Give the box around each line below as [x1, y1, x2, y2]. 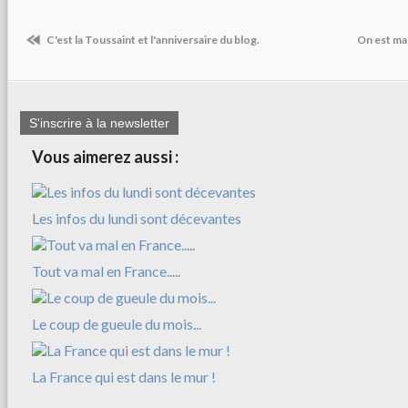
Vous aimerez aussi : [32, 146, 178, 167]
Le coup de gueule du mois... [32, 314, 201, 332]
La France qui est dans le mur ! [32, 367, 216, 385]
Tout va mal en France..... [32, 261, 180, 280]
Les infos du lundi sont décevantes [32, 209, 241, 227]
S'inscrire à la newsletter [29, 115, 169, 130]
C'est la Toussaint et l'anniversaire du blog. [45, 33, 260, 47]
